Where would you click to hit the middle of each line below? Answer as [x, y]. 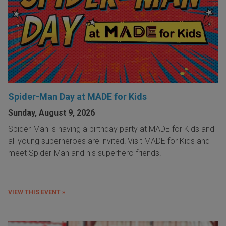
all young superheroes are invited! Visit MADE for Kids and [109, 141]
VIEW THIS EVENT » [37, 192]
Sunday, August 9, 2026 [51, 112]
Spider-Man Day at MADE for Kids [77, 96]
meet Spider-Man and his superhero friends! [86, 153]
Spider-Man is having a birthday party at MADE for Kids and [111, 129]
